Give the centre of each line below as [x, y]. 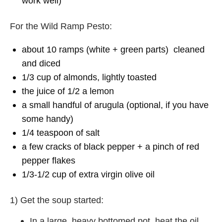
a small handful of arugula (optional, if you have [115, 105]
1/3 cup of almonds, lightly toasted [89, 77]
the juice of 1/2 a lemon [68, 91]
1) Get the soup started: [57, 200]
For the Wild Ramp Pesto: [61, 26]
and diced [41, 63]
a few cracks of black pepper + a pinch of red [110, 146]
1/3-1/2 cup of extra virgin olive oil [88, 174]
